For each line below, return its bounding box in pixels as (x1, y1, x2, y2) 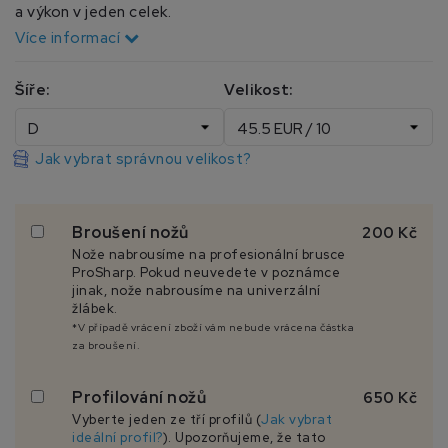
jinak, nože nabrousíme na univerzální (72, 281, 321, 299)
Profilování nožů (72, 386, 206, 408)
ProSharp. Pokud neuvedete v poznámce (72, 263, 340, 281)
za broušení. (72, 337, 140, 352)
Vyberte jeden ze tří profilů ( (72, 410, 261, 428)
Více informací (15, 27, 124, 48)
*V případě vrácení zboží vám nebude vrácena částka (72, 319, 354, 334)
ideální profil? (72, 428, 163, 446)
